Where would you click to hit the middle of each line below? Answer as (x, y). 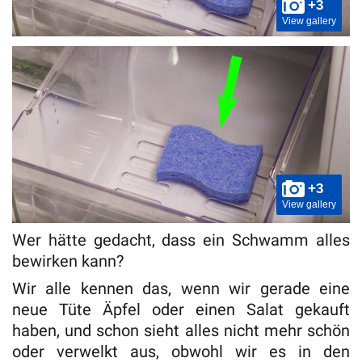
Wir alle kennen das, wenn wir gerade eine (181, 289)
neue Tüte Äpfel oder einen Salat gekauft (181, 310)
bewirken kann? (70, 261)
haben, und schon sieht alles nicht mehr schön (181, 331)
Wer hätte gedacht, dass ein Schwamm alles (181, 240)
